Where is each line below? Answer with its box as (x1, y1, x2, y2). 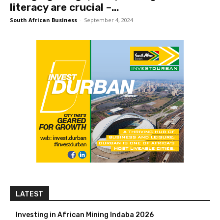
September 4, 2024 (84, 16, 133, 24)
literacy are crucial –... (10, 1, 119, 14)
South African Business (10, 16, 77, 24)
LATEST (16, 190, 43, 199)
